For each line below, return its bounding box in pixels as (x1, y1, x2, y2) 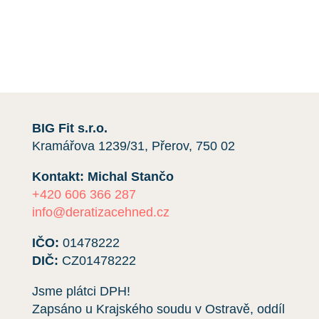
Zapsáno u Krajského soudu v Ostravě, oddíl (31, 302, 285, 317)
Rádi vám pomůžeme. (16, 34, 141, 49)
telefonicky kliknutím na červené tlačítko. (16, 4, 246, 19)
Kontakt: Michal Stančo (31, 169, 174, 184)
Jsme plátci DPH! (31, 284, 130, 299)
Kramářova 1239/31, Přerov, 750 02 (31, 139, 235, 154)
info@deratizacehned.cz (31, 205, 169, 220)
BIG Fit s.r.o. (31, 121, 108, 136)
